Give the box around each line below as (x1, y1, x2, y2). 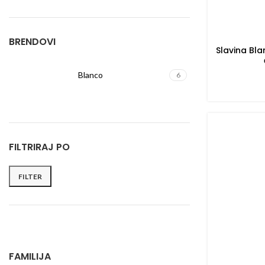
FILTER (18, 172, 42, 181)
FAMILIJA (9, 250, 51, 263)
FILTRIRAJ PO (9, 140, 70, 154)
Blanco (78, 70, 103, 80)
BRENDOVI (9, 35, 56, 49)
